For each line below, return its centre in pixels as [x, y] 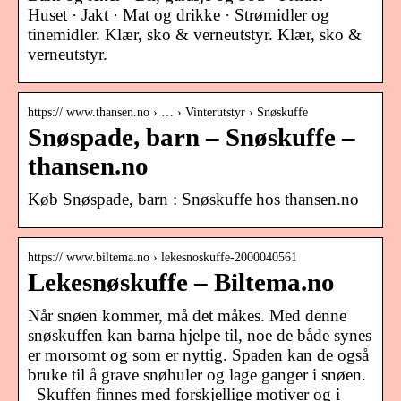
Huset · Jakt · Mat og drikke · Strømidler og [179, 14]
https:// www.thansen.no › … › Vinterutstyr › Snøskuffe [168, 112]
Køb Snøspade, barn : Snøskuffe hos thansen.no [193, 199]
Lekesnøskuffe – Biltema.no [181, 282]
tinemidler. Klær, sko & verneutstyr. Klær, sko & [195, 34]
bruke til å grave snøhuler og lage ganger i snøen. [197, 374]
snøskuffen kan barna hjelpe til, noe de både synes [200, 335]
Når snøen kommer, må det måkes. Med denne [187, 315]
